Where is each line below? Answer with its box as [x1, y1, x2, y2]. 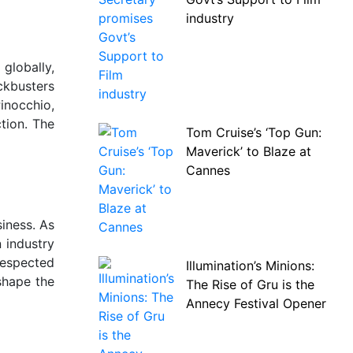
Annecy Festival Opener [185, 295, 326, 311]
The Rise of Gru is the [185, 277, 314, 292]
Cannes [185, 162, 230, 178]
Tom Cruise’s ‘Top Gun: [185, 124, 321, 140]
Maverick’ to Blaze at [185, 143, 311, 159]
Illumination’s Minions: [185, 258, 314, 273]
